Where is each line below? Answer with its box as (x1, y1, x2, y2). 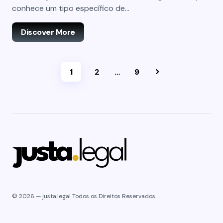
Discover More (21, 27, 75, 37)
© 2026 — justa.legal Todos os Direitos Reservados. (12, 192, 156, 200)
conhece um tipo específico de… (12, 3, 129, 13)
